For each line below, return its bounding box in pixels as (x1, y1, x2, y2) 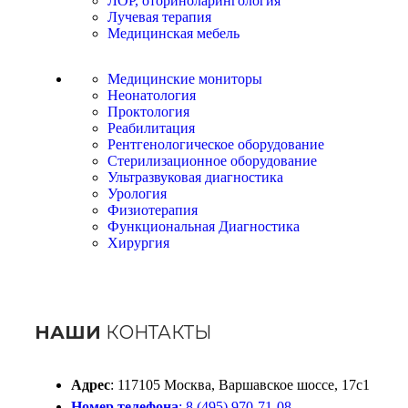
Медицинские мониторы (107, 71, 262, 87)
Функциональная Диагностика (107, 219, 300, 235)
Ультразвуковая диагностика (107, 169, 283, 186)
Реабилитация (107, 120, 195, 137)
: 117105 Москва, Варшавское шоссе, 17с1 (110, 377, 370, 393)
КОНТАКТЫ (101, 321, 211, 344)
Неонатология (107, 87, 196, 104)
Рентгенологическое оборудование (107, 137, 324, 153)
